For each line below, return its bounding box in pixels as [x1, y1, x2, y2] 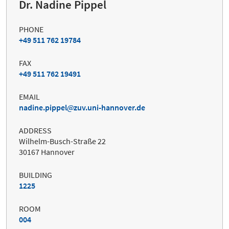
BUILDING [19, 169, 52, 180]
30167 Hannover [19, 146, 75, 157]
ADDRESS [19, 125, 52, 135]
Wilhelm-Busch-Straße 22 [19, 135, 106, 146]
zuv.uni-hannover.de [74, 102, 145, 112]
